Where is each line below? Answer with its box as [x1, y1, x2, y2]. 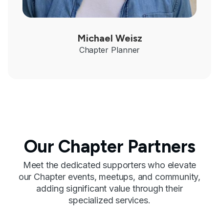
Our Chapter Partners [23, 136, 196, 157]
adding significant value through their [36, 183, 183, 194]
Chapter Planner [79, 45, 140, 55]
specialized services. [68, 195, 151, 206]
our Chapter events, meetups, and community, [18, 172, 201, 182]
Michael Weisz [77, 32, 142, 44]
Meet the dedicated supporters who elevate [22, 160, 197, 171]
